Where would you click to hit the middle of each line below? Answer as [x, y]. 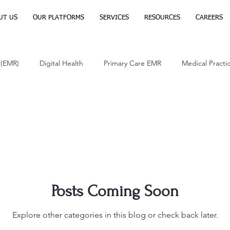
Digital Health [61, 63]
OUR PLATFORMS [58, 18]
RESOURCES [162, 18]
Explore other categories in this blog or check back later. [115, 215]
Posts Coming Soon [115, 191]
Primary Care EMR [132, 63]
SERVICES [114, 18]
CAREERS [209, 18]
